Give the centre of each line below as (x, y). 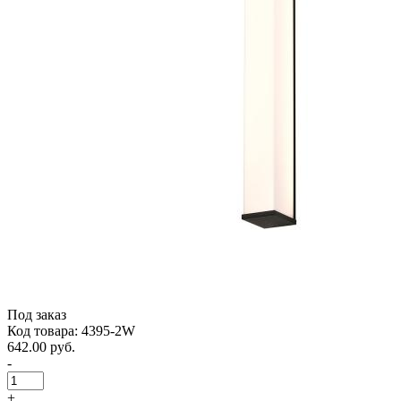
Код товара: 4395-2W (71, 330)
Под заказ (37, 314)
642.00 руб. (41, 346)
